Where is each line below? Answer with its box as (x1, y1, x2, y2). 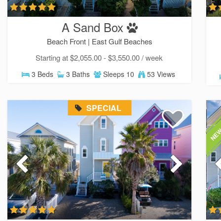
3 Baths (64, 69, 90, 79)
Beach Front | (46, 36, 92, 47)
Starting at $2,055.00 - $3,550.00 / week (35, 52, 163, 63)
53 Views (145, 69, 176, 79)
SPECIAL (84, 102, 122, 113)
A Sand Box (61, 18, 123, 36)
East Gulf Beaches (91, 36, 152, 47)
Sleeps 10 (101, 69, 135, 79)
